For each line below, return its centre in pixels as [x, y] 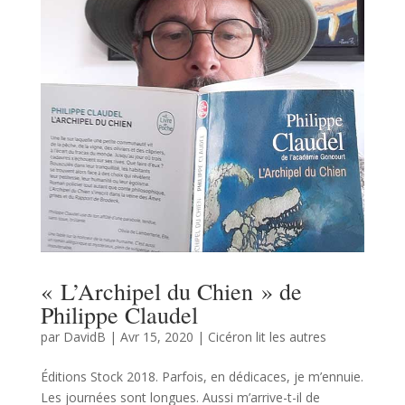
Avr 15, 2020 [156, 337]
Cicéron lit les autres [267, 337]
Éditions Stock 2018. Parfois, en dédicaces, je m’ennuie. [202, 377]
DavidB [84, 337]
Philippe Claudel [119, 315]
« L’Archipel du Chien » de [171, 292]
